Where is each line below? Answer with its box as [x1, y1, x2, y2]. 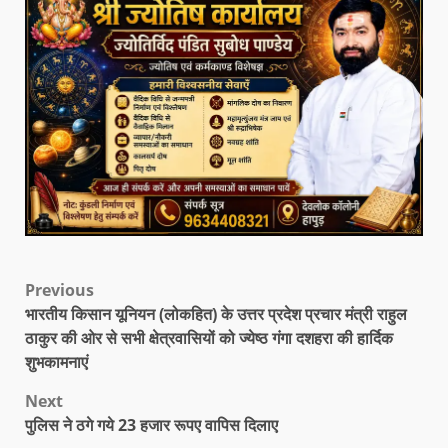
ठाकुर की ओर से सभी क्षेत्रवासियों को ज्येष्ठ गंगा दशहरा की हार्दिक [25, 327, 393, 350]
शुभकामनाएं [25, 351, 88, 374]
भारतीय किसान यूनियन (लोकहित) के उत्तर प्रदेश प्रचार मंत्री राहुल [25, 303, 407, 326]
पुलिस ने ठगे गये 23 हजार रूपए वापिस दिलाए [25, 414, 278, 437]
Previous [25, 279, 94, 302]
